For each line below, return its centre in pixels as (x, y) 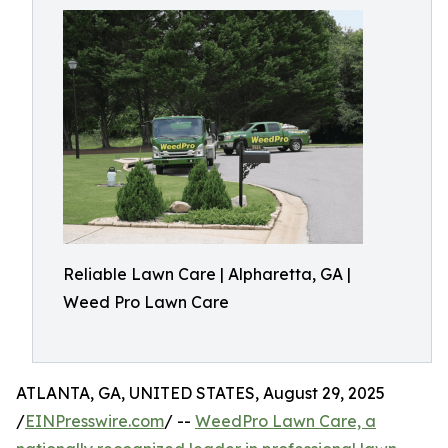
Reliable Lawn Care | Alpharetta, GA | (207, 274)
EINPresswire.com (94, 421)
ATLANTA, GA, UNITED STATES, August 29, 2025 (200, 393)
